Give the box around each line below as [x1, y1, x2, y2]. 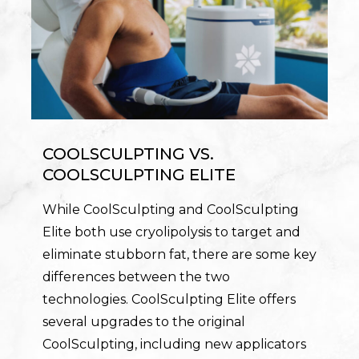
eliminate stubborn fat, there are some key [42, 247, 317, 263]
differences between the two [42, 269, 230, 285]
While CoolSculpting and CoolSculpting [42, 202, 299, 218]
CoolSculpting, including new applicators [42, 337, 306, 353]
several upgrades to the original [42, 314, 245, 330]
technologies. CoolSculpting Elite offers [42, 292, 296, 308]
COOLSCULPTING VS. [42, 144, 214, 164]
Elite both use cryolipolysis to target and [42, 224, 301, 240]
